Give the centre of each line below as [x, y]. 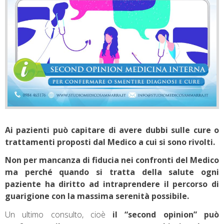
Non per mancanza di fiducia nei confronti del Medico [112, 160]
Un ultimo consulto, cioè [59, 215]
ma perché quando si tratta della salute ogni [112, 172]
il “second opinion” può [166, 215]
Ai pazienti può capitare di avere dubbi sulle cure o [112, 130]
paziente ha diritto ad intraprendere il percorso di [112, 184]
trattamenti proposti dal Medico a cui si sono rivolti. [110, 142]
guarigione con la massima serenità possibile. [97, 196]
